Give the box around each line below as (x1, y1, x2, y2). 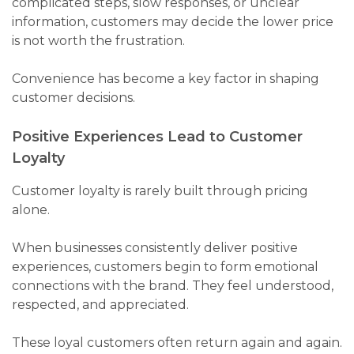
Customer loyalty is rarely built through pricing (12, 183, 308, 199)
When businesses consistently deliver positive (12, 240, 298, 256)
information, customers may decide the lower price (12, 14, 333, 30)
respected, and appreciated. (12, 297, 189, 313)
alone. (12, 202, 50, 218)
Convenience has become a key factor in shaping (12, 71, 319, 87)
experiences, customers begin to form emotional (12, 259, 318, 275)
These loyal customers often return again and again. (12, 335, 342, 351)
